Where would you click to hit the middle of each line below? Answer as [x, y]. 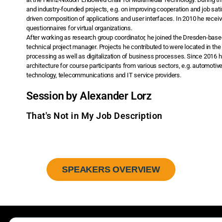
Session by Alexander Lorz [89, 96]
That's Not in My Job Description [94, 115]
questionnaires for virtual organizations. [79, 28]
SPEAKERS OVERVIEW [111, 169]
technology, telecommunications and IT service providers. [104, 75]
